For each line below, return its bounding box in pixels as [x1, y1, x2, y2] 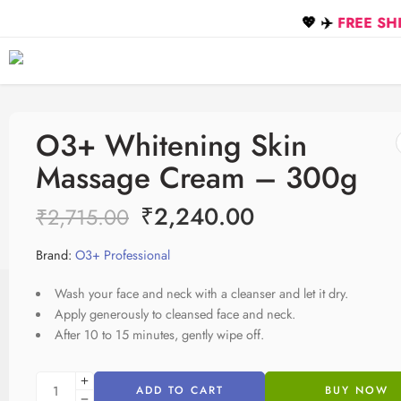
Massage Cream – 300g [36, 156, 358, 200]
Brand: [36, 245, 72, 264]
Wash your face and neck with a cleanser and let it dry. [54, 284, 348, 303]
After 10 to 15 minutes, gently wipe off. [54, 325, 264, 344]
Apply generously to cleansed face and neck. [54, 304, 295, 323]
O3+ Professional [75, 245, 170, 264]
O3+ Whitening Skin [36, 124, 307, 167]
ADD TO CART [135, 382, 224, 398]
